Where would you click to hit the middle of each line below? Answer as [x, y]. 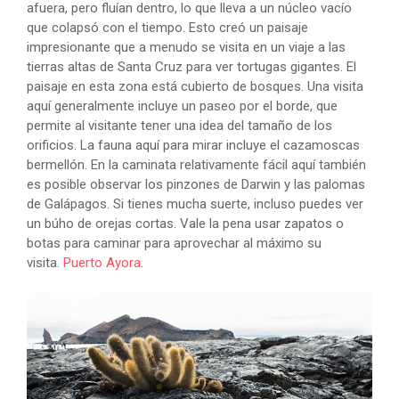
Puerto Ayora [102, 263]
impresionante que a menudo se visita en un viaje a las [186, 48]
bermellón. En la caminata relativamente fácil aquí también [196, 165]
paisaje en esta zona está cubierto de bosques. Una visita [195, 87]
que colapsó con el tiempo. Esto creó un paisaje [167, 28]
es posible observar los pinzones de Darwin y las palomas [196, 185]
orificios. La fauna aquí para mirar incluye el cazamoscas [193, 146]
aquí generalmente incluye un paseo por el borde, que [182, 106]
